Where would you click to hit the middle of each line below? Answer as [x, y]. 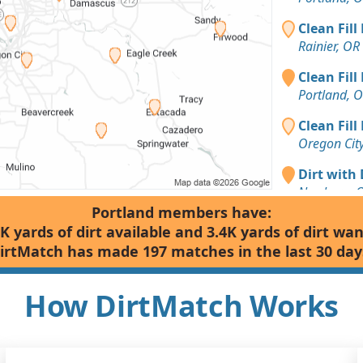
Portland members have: [181, 212]
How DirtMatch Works [181, 305]
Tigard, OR [328, 240]
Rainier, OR [329, 46]
